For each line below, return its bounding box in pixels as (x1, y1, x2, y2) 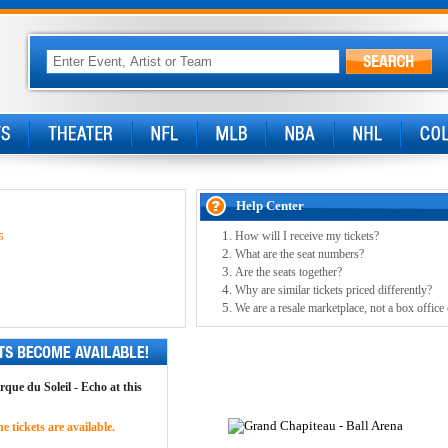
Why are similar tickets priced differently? (234, 283, 432, 297)
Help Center (235, 198, 304, 213)
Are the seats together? (234, 265, 342, 279)
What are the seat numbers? (234, 247, 364, 261)
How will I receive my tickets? (234, 229, 379, 243)
